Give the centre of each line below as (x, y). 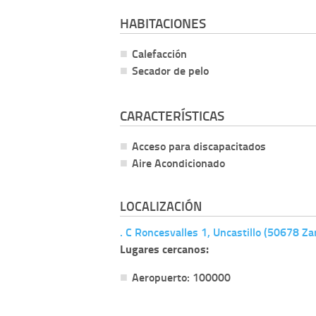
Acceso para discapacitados (199, 145)
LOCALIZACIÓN (161, 206)
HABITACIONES (163, 23)
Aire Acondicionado (178, 162)
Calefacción (159, 54)
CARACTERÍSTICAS (172, 115)
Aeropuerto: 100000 (181, 276)
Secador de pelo (170, 71)
